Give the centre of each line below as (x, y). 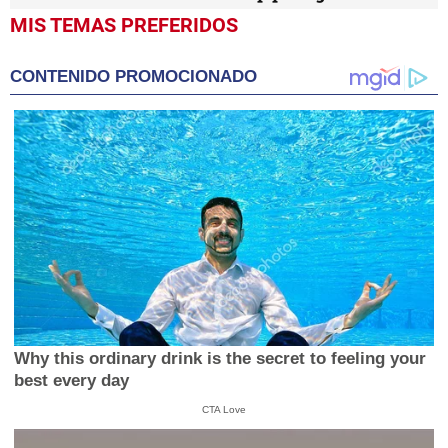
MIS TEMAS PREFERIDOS (124, 25)
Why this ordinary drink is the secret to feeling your (220, 358)
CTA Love (223, 409)
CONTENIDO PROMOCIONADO (133, 77)
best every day (72, 380)
